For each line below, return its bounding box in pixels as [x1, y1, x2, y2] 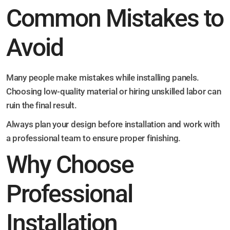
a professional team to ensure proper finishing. [6, 133, 181, 144]
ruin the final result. [6, 100, 77, 111]
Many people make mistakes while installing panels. [6, 72, 200, 83]
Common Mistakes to [6, 4, 223, 33]
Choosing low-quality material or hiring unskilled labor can [6, 86, 221, 97]
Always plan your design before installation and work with [6, 119, 220, 130]
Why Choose [6, 150, 133, 180]
